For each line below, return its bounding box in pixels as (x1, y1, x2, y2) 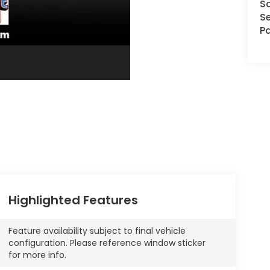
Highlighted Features (8, 192, 138, 209)
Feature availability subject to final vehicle (8, 224, 186, 237)
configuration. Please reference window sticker (8, 236, 206, 249)
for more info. (8, 248, 66, 261)
